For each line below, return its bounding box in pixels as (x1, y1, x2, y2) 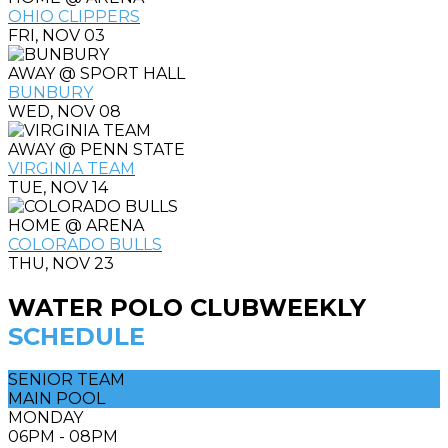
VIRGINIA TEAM (8, 158, 135, 178)
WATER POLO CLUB (8, 292, 259, 322)
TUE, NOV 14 (8, 177, 108, 197)
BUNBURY (8, 82, 93, 102)
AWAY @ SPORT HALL (8, 63, 185, 83)
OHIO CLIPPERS (8, 6, 140, 26)
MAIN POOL (8, 389, 105, 409)
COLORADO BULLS (8, 234, 162, 254)
